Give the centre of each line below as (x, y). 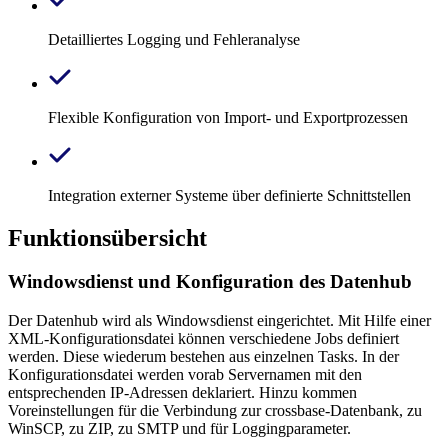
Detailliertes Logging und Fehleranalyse (174, 39)
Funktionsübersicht (107, 237)
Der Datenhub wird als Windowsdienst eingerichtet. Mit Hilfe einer (219, 321)
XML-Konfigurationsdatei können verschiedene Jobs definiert (203, 339)
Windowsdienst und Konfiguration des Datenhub (210, 282)
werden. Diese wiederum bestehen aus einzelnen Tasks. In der (203, 357)
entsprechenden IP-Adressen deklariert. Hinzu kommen (182, 393)
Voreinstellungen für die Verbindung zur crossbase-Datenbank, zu (215, 411)
